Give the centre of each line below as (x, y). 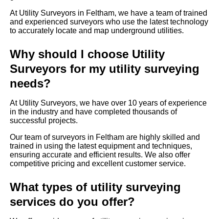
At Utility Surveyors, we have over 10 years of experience (108, 103)
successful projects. (44, 121)
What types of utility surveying (95, 187)
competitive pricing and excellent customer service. (98, 164)
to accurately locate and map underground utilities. (97, 31)
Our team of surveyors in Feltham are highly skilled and (105, 137)
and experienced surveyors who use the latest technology (109, 22)
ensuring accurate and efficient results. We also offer (100, 155)
